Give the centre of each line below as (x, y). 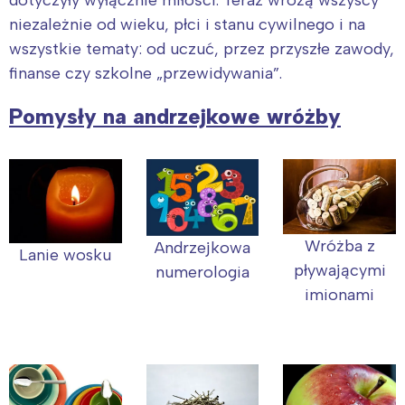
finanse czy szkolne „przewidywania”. (146, 73)
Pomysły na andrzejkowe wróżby (175, 116)
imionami (340, 295)
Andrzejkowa (202, 247)
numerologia (202, 272)
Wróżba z (339, 246)
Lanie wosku (66, 255)
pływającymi (339, 271)
